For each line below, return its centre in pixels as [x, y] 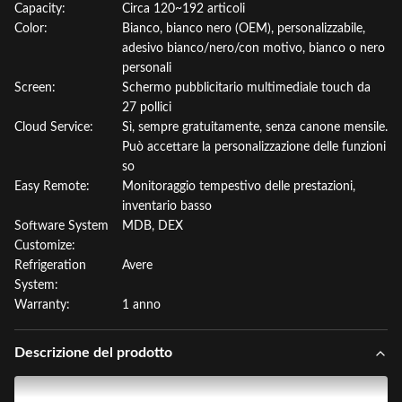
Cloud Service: [54, 127]
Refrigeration [50, 266]
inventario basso [167, 206]
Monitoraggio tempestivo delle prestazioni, [239, 187]
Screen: [35, 88]
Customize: [45, 246]
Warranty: [42, 305]
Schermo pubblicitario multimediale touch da [246, 88]
